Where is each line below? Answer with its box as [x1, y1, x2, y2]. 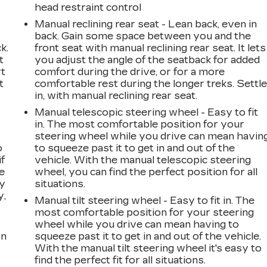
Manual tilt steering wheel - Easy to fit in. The [35, 194, 255, 206]
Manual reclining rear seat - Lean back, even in [35, 18, 257, 30]
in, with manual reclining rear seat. [35, 89, 198, 101]
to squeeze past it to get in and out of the [35, 142, 235, 154]
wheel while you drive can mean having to [35, 218, 240, 230]
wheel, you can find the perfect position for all [35, 166, 258, 178]
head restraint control [35, 1, 142, 13]
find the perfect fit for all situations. [35, 254, 206, 266]
